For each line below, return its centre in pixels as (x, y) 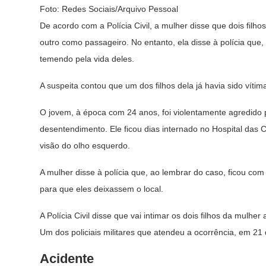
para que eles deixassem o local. (102, 189)
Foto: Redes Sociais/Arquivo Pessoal (109, 9)
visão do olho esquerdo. (85, 146)
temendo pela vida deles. (87, 59)
